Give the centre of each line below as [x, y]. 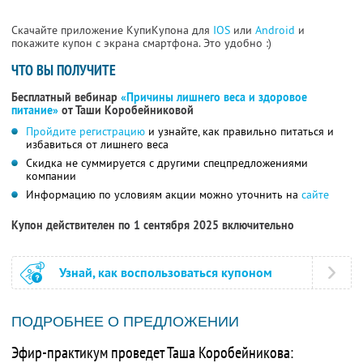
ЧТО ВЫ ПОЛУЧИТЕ [64, 70]
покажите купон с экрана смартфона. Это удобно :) [141, 43]
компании [51, 176]
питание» [35, 111]
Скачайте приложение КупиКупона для [112, 30]
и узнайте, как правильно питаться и [239, 132]
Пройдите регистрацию [85, 132]
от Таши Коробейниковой [126, 111]
